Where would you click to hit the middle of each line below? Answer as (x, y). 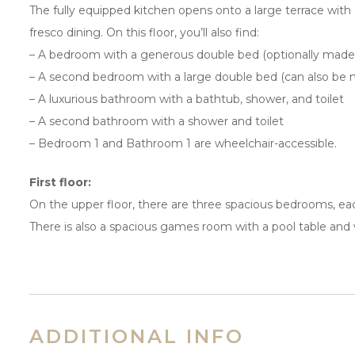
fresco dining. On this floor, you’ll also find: (144, 32)
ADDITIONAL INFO (137, 336)
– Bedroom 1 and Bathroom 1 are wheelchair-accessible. (183, 143)
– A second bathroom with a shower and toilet (157, 121)
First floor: (60, 182)
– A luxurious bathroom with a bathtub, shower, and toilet (187, 99)
